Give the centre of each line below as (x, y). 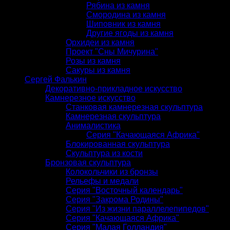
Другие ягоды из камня (130, 33)
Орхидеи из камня (100, 42)
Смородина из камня (126, 14)
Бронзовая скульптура (88, 162)
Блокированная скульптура (118, 144)
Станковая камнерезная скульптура (134, 107)
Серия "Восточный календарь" (124, 190)
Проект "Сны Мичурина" (112, 51)
